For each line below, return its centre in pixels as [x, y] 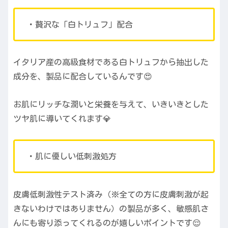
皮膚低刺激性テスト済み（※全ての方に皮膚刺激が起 [111, 194]
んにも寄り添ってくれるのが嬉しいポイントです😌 [107, 223]
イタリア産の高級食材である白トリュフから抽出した [111, 62]
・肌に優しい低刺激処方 [72, 156]
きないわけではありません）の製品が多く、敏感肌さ [111, 208]
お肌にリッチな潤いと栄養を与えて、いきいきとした [111, 105]
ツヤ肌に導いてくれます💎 [62, 119]
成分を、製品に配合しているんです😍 [83, 76]
